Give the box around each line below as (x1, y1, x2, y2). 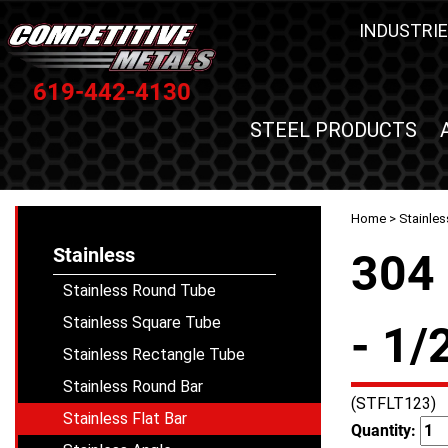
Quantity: (351, 421, 420, 440)
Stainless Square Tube (63, 313, 221, 332)
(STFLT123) (351, 394, 436, 413)
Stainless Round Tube (63, 281, 216, 300)
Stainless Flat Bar (63, 409, 187, 428)
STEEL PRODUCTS (250, 118, 418, 142)
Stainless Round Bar (63, 377, 203, 396)
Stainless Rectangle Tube (63, 345, 245, 364)
